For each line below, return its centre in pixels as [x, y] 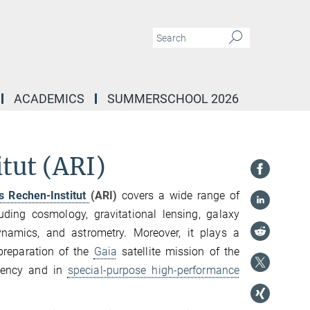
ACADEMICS [49, 99]
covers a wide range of [180, 195]
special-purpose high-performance [154, 270]
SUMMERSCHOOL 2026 [173, 99]
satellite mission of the [178, 252]
